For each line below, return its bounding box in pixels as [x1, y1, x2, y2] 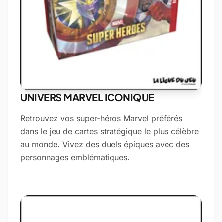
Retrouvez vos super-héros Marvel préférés [20, 113, 182, 123]
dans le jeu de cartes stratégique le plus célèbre [20, 126, 199, 136]
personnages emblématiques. [20, 152, 130, 162]
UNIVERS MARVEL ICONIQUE [20, 91, 154, 103]
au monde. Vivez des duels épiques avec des [20, 139, 189, 149]
